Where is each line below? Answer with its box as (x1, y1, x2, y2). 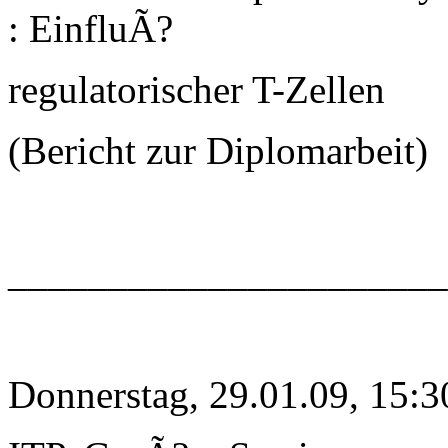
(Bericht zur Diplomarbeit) (8, 129, 428, 173)
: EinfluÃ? (8, 7, 173, 51)
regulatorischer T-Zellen (8, 68, 385, 112)
